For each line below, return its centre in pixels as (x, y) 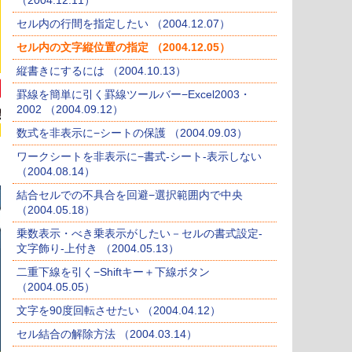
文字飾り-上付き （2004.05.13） (98, 249)
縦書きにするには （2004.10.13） (101, 71)
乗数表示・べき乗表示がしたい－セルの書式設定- (139, 234)
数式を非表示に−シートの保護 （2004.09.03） (132, 133)
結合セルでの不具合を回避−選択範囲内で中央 (130, 195)
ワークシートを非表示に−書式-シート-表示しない (139, 157)
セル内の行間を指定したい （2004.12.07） (123, 24)
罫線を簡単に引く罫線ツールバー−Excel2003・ (134, 95)
